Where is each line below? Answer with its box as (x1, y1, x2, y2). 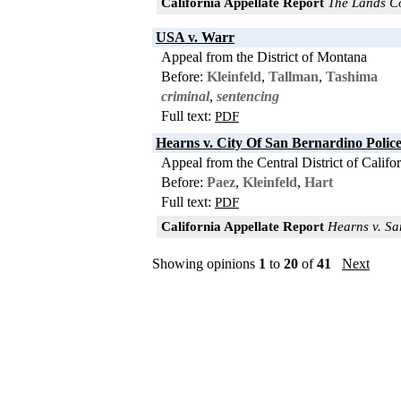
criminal (161, 88, 209, 104)
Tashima (326, 68, 378, 84)
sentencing (217, 88, 279, 104)
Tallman (269, 68, 319, 84)
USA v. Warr (156, 29, 235, 45)
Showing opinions (152, 255, 259, 271)
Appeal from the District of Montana (161, 48, 367, 64)
